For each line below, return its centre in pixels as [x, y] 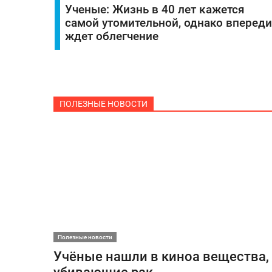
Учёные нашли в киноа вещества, [161, 256]
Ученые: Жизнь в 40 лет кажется [155, 9]
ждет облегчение [111, 36]
